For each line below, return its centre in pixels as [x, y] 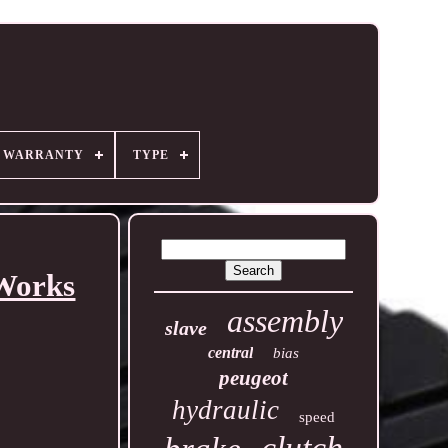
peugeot [254, 378]
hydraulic [226, 410]
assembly [284, 321]
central [231, 352]
